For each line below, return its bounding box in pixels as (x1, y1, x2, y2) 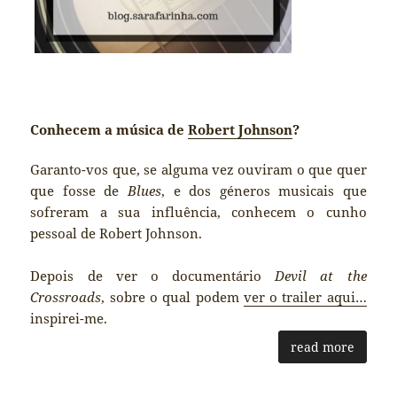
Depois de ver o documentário (30, 266, 276, 284)
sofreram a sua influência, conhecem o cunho (30, 202, 367, 221)
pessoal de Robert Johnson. (30, 223, 203, 242)
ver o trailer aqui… (243, 287, 367, 306)
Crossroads (30, 287, 102, 306)
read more (290, 338, 354, 355)
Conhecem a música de (30, 120, 189, 138)
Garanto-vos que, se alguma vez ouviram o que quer (30, 160, 367, 178)
